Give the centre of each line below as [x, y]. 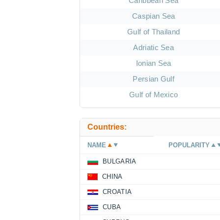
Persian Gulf [154, 79]
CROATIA [117, 192]
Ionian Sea [153, 63]
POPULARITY [189, 145]
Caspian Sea [153, 16]
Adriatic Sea [154, 48]
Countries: [107, 127]
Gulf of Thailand [154, 32]
